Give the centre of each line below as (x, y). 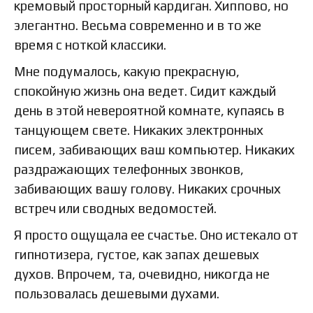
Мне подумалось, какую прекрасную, (127, 72)
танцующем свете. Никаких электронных (139, 130)
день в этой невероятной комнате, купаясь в (149, 111)
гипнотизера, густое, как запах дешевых (137, 255)
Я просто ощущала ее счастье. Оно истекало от (156, 235)
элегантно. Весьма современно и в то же (138, 26)
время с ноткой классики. (90, 45)
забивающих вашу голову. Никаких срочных (147, 189)
